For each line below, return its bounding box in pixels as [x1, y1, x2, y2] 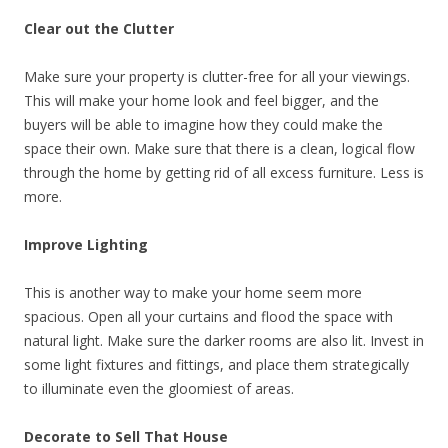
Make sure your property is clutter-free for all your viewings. [24, 67, 410, 86]
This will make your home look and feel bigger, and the [24, 91, 379, 110]
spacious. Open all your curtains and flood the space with [24, 307, 393, 326]
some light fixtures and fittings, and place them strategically [24, 355, 409, 374]
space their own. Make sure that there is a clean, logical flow [24, 139, 415, 158]
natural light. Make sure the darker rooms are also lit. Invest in [24, 331, 424, 350]
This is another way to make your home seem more [24, 283, 362, 302]
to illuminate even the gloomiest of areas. [24, 379, 294, 398]
